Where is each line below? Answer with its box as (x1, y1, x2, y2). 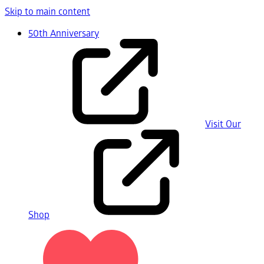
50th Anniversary (28, 27, 99, 39)
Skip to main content (5, 5, 90, 17)
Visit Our (205, 117, 241, 130)
